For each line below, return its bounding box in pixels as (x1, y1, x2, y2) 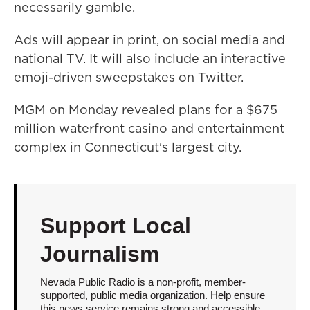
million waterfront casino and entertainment (14, 120, 284, 137)
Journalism (39, 241, 159, 266)
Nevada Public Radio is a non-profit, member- (39, 276, 246, 288)
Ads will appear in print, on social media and (14, 31, 285, 48)
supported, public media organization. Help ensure (39, 289, 265, 301)
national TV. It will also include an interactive (14, 50, 286, 67)
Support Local (39, 213, 191, 238)
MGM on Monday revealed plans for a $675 (14, 101, 277, 118)
